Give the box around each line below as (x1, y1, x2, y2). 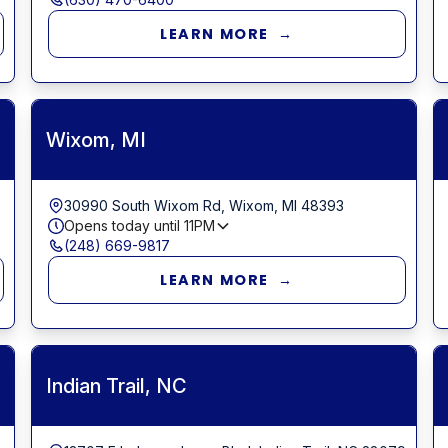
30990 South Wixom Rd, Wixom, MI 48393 (63, 196, 344, 214)
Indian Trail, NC (45, 373, 187, 398)
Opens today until (63, 216, 184, 234)
